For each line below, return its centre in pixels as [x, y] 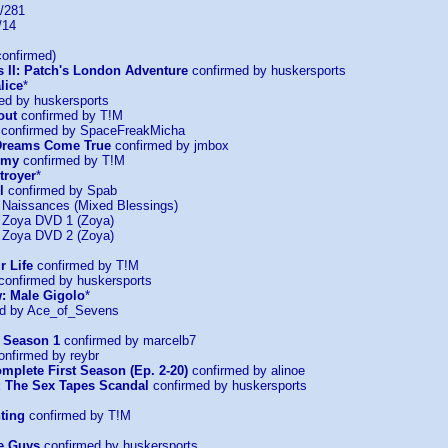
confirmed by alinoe [246, 370]
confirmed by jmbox [170, 145]
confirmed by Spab [60, 190]
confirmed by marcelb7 [128, 340]
